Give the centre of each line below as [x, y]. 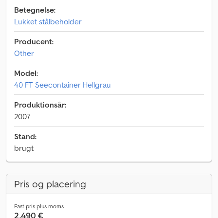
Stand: [25, 136]
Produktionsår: [40, 105]
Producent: [34, 41]
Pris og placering [50, 184]
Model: [26, 73]
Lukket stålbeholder [48, 21]
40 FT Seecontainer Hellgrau [63, 85]
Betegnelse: [35, 10]
